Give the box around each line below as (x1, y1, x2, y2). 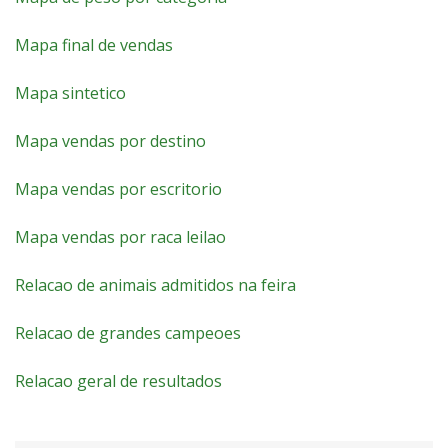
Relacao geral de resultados (15, 370, 222, 392)
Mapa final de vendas (15, 34, 173, 56)
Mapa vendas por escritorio (15, 178, 222, 200)
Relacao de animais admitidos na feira (15, 274, 296, 296)
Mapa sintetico (15, 82, 126, 104)
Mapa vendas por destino (15, 130, 206, 152)
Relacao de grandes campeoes (15, 322, 241, 344)
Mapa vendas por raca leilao (15, 226, 226, 248)
